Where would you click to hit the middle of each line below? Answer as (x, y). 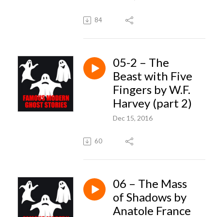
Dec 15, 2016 (133, 118)
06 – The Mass (150, 183)
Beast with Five (153, 76)
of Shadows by (150, 197)
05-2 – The (141, 62)
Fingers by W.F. (152, 89)
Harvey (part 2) (152, 103)
